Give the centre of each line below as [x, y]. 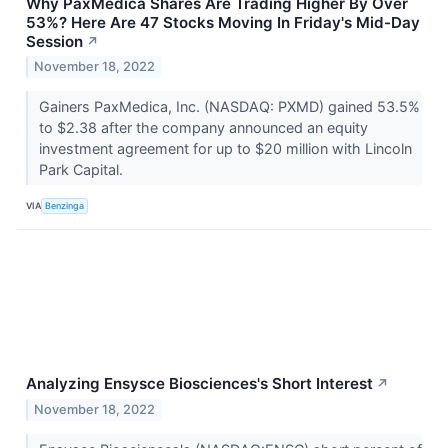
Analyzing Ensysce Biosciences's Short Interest [199, 384]
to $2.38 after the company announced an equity [203, 128]
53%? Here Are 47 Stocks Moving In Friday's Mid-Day [223, 22]
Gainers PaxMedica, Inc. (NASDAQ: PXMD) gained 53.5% [229, 107]
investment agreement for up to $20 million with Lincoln [225, 149]
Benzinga [65, 205]
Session [54, 41]
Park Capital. [82, 170]
